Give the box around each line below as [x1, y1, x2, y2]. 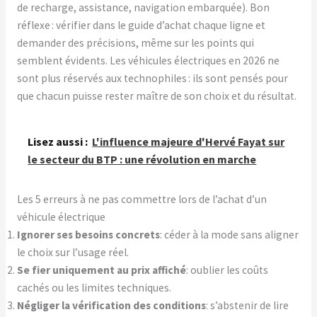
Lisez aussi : [28, 134, 88, 149]
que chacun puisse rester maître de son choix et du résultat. [16, 89, 296, 103]
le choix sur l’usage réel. [16, 246, 129, 260]
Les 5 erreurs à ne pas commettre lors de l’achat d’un [16, 192, 267, 207]
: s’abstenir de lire [205, 299, 289, 313]
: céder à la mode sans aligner [159, 228, 299, 242]
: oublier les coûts [185, 263, 268, 277]
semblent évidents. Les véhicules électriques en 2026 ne [16, 54, 279, 68]
